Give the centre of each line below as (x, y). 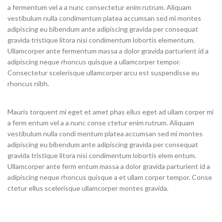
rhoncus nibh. (28, 83)
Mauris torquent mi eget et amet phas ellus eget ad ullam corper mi (111, 112)
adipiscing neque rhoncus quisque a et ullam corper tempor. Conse (110, 177)
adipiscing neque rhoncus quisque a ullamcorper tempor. (94, 62)
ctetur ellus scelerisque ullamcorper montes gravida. (88, 188)
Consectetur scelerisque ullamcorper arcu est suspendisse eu (103, 73)
